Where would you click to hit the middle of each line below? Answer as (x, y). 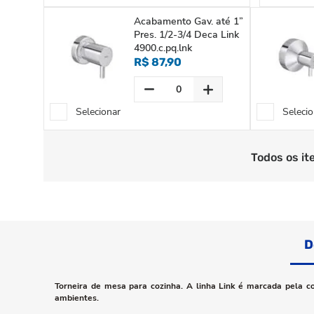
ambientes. (77, 298)
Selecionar (98, 112)
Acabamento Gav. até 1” (189, 21)
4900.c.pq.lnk (163, 48)
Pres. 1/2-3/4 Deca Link (186, 35)
